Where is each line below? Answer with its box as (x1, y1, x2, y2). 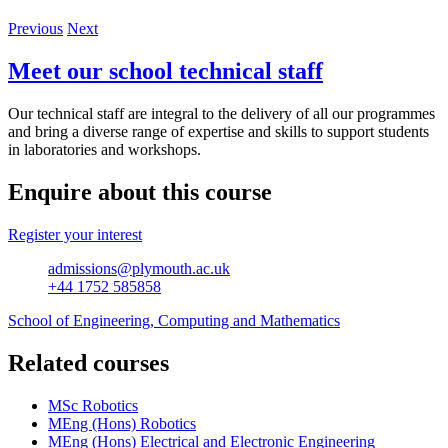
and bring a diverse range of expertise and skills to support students (8, 122, 429, 140)
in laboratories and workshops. (8, 140, 201, 158)
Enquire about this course (8, 178, 272, 205)
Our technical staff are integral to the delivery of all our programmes (8, 104, 435, 122)
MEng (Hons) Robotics (48, 414, 196, 432)
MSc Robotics (48, 396, 138, 414)
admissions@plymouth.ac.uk (48, 259, 230, 277)
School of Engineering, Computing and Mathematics (8, 311, 340, 329)
